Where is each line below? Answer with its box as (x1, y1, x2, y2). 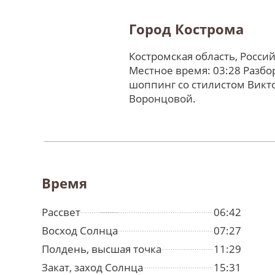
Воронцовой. (129, 91, 196, 106)
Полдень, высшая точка (42, 242, 161, 257)
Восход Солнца (42, 223, 118, 238)
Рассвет (42, 205, 80, 220)
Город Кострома (129, 20, 244, 39)
